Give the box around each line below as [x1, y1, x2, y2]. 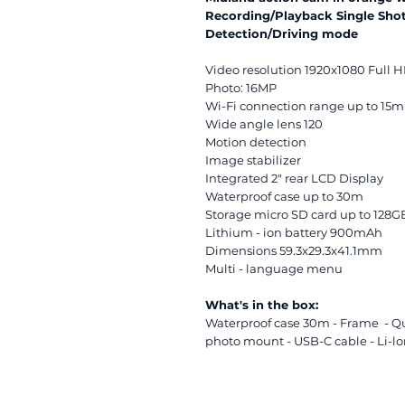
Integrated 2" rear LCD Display [205, 171, 383, 186]
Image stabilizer [205, 153, 301, 168]
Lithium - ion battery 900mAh [205, 225, 382, 240]
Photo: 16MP [205, 80, 277, 96]
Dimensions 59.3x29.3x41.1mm [205, 243, 382, 259]
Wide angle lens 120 [205, 117, 323, 132]
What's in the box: [205, 297, 322, 313]
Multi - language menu [205, 261, 343, 277]
